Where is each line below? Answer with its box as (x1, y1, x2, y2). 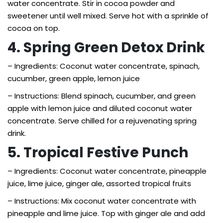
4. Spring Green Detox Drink (7, 38, 205, 57)
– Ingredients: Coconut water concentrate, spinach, (7, 61, 200, 71)
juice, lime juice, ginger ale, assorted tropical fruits (7, 178, 191, 189)
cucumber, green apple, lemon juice (7, 73, 140, 84)
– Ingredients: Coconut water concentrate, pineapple (7, 166, 207, 176)
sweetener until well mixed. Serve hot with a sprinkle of (7, 10, 209, 21)
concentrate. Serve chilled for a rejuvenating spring (7, 115, 197, 126)
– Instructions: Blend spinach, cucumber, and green (7, 91, 196, 101)
